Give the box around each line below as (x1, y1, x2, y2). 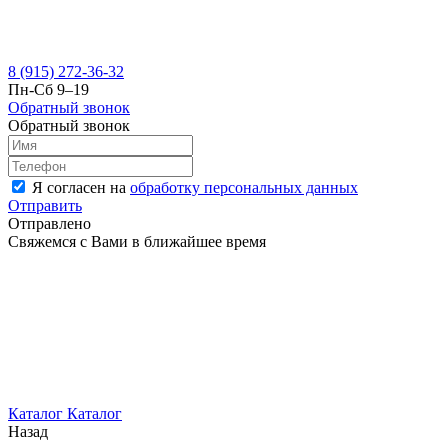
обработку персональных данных (130, 179, 358, 196)
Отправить (8, 197, 82, 214)
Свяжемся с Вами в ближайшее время (8, 233, 266, 250)
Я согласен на (32, 179, 130, 196)
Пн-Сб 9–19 (8, 81, 89, 98)
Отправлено (8, 215, 91, 232)
